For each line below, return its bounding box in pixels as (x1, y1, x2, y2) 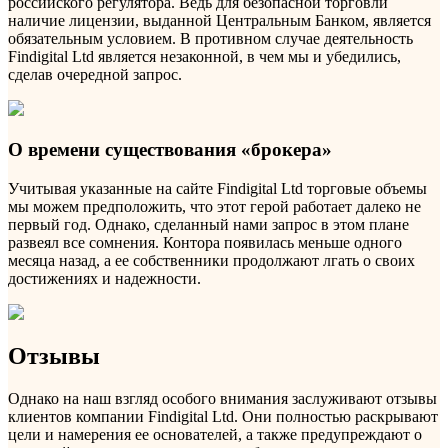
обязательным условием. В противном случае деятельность (8, 30, 413, 48)
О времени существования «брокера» (8, 138, 332, 160)
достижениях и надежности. (8, 269, 201, 287)
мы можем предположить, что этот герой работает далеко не (8, 197, 421, 215)
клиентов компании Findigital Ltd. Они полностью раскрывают (8, 408, 438, 426)
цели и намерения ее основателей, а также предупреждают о (8, 426, 422, 444)
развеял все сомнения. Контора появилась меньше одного (8, 233, 402, 251)
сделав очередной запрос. (8, 66, 182, 84)
